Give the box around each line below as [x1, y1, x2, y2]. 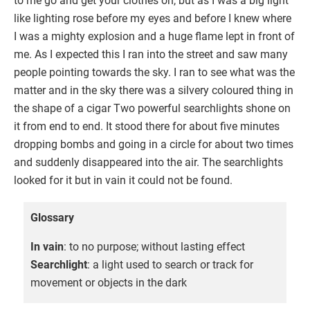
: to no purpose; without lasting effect [64, 239, 245, 253]
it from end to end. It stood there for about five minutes [14, 119, 280, 133]
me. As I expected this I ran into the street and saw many [14, 47, 288, 61]
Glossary [30, 210, 74, 224]
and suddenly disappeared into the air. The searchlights [14, 155, 283, 169]
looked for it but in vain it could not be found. [14, 173, 232, 187]
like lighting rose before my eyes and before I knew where [14, 11, 291, 25]
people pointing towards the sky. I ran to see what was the [14, 65, 295, 79]
